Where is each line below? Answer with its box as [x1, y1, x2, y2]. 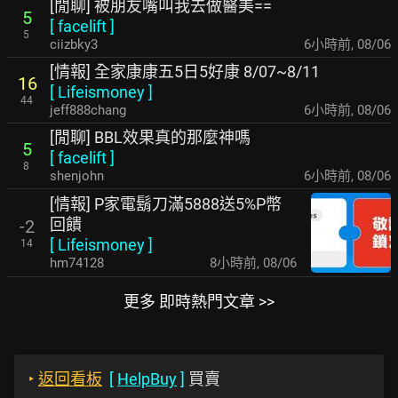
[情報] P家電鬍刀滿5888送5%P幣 [50, 195, 282, 213]
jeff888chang [50, 102, 126, 118]
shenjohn [50, 168, 104, 184]
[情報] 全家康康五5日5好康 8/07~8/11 [50, 62, 320, 81]
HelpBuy [117, 370, 177, 388]
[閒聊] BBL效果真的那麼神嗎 [50, 128, 251, 147]
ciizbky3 [50, 36, 98, 52]
